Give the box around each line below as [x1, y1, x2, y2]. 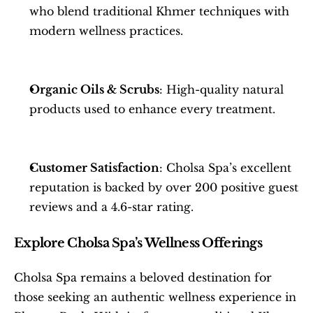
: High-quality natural [159, 82, 284, 96]
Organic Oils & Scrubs [29, 82, 159, 96]
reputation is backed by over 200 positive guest [29, 180, 298, 194]
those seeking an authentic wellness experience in [14, 289, 296, 304]
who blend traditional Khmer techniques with [29, 3, 289, 18]
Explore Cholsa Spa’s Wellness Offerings [14, 235, 262, 251]
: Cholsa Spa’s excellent [159, 160, 291, 175]
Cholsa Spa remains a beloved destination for [14, 270, 272, 284]
